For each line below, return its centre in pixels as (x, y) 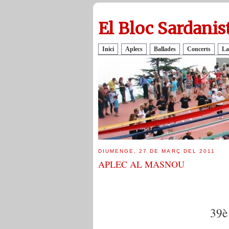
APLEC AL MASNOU (141, 164)
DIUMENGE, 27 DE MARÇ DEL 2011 (157, 151)
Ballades (165, 49)
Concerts (199, 49)
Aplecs (134, 49)
